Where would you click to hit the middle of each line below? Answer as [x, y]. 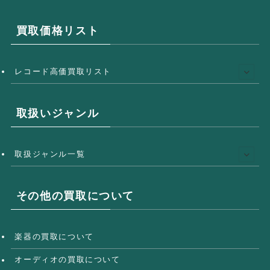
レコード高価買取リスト [63, 72]
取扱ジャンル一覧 [50, 154]
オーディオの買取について [67, 260]
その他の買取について [75, 196]
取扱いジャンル [58, 113]
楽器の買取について [54, 237]
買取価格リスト [58, 30]
